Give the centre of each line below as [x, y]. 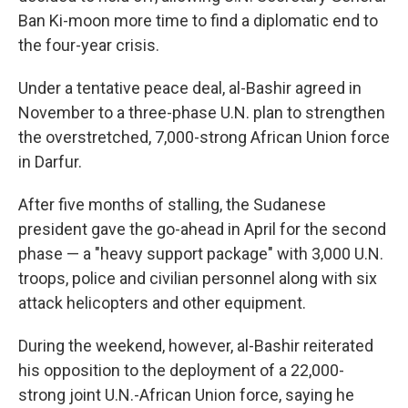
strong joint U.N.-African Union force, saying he [186, 395]
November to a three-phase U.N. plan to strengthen [202, 112]
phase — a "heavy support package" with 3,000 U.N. [201, 254]
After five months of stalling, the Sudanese [172, 204]
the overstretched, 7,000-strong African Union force [204, 137]
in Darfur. [50, 162]
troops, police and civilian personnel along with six [198, 278]
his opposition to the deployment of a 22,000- [181, 370]
